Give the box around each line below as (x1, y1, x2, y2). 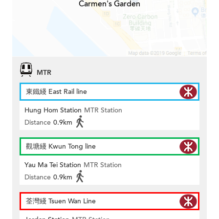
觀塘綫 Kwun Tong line (26, 142, 96, 152)
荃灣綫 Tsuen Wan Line (26, 197, 96, 206)
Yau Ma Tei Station (24, 160, 81, 170)
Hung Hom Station (24, 106, 82, 115)
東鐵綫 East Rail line (26, 87, 87, 97)
